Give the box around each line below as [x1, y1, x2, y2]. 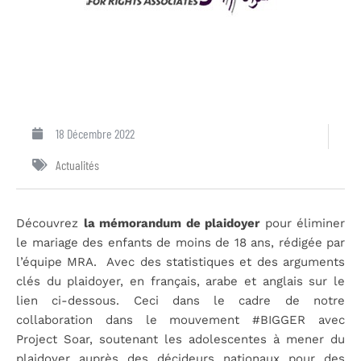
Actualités [56, 156, 99, 172]
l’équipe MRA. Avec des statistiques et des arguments [16, 254, 345, 269]
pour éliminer [259, 215, 345, 230]
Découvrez [16, 215, 84, 230]
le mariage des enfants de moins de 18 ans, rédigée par [16, 234, 345, 250]
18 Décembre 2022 [56, 125, 135, 141]
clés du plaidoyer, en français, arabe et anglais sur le [16, 273, 345, 288]
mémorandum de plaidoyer [99, 215, 259, 230]
